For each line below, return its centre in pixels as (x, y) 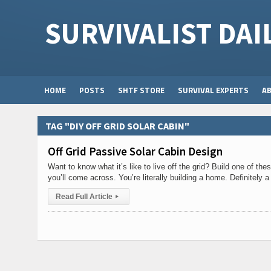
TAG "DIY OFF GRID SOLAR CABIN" (117, 126)
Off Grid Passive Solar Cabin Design (135, 151)
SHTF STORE (141, 90)
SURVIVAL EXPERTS (213, 90)
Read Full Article (84, 197)
